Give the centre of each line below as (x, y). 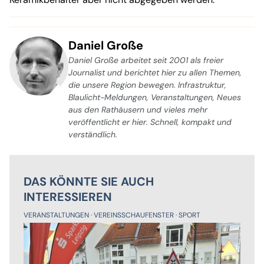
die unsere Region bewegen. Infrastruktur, (147, 85)
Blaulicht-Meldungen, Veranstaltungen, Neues (155, 97)
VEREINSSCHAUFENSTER (135, 215)
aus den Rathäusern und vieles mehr (138, 109)
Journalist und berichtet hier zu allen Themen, (155, 72)
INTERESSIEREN (68, 197)
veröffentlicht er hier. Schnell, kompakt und (150, 122)
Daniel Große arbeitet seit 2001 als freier (146, 60)
